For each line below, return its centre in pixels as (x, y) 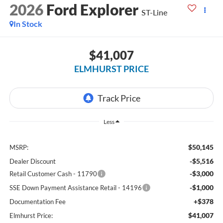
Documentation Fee (37, 202)
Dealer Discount (32, 162)
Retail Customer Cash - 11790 (53, 174)
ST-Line (154, 12)
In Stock (28, 24)
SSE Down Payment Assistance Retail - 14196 (75, 188)
